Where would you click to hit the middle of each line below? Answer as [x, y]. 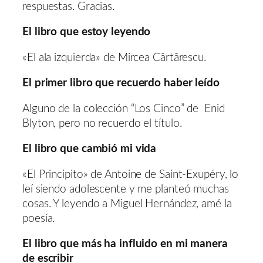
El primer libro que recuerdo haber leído [121, 83]
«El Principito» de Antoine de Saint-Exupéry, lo [131, 174]
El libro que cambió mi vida [90, 149]
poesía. [39, 218]
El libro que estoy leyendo [87, 32]
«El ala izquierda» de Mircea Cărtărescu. [114, 58]
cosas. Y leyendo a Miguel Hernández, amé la [127, 204]
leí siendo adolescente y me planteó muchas [126, 189]
